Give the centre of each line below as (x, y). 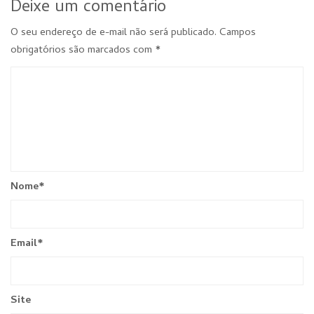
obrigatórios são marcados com (83, 51)
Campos (238, 33)
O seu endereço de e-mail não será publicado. (114, 33)
